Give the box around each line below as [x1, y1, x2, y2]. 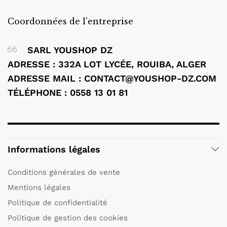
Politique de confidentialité [8, 198, 107, 207]
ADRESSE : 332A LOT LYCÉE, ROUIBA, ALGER [8, 59, 206, 70]
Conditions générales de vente [8, 167, 120, 177]
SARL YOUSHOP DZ [24, 45, 112, 56]
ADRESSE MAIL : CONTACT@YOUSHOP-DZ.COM [8, 73, 216, 84]
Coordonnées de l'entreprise [8, 16, 133, 27]
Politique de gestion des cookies [8, 213, 128, 222]
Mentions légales [8, 182, 70, 192]
